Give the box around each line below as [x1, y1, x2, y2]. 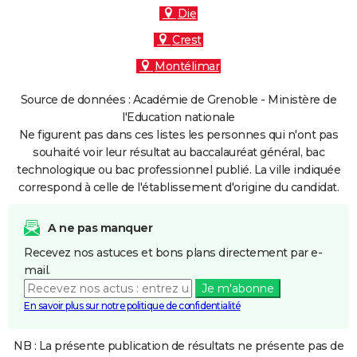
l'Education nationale [122, 110, 235, 124]
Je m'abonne [201, 281, 274, 296]
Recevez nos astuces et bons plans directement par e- [24, 245, 322, 260]
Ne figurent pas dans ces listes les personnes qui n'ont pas [18, 127, 339, 142]
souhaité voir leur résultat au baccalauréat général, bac [33, 145, 324, 159]
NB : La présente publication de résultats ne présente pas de [14, 339, 343, 353]
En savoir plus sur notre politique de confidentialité [24, 300, 241, 312]
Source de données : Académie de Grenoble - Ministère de [20, 92, 337, 107]
